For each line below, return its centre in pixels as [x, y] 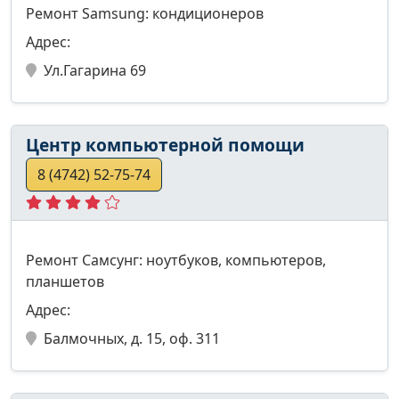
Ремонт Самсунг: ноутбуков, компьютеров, [176, 260]
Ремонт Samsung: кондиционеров [145, 13]
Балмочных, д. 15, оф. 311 [132, 338]
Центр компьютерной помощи [165, 144]
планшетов [65, 281]
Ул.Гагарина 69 [95, 70]
